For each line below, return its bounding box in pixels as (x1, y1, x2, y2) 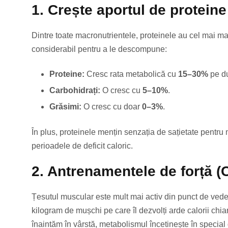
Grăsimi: (49, 102, 81, 111)
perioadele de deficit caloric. (32, 141, 133, 151)
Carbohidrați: (49, 86, 100, 95)
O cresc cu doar (81, 102, 142, 111)
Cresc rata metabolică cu (84, 70, 178, 79)
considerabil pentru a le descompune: (32, 45, 167, 54)
